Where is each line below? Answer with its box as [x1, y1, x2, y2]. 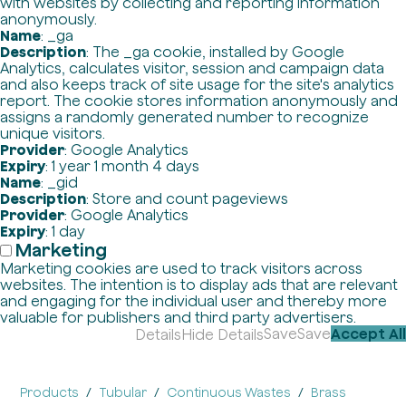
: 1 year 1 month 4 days [45, 158, 199, 174]
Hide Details [181, 326, 264, 343]
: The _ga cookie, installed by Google [86, 43, 344, 60]
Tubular [99, 385, 148, 400]
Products [20, 385, 80, 400]
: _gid [41, 174, 78, 190]
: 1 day [45, 223, 85, 239]
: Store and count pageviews [86, 190, 288, 207]
